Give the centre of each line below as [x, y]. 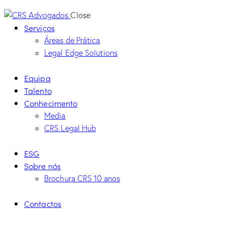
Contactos [43, 204]
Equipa [37, 78]
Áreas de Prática [72, 40]
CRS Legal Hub [70, 128]
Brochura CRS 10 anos [82, 179]
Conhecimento [51, 103]
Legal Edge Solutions [81, 52]
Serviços [39, 27]
